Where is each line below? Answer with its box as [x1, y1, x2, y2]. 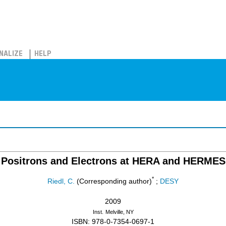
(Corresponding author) [75, 177, 152, 185]
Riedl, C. [47, 177, 75, 185]
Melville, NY [105, 208, 134, 215]
